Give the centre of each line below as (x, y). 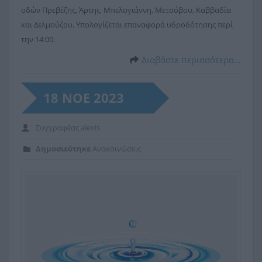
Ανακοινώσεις (117, 148)
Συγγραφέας (58, 127)
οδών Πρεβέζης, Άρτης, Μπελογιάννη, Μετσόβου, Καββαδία (126, 10)
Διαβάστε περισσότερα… (191, 59)
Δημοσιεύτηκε (63, 148)
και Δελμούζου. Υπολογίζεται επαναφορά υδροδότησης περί (127, 24)
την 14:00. (38, 39)
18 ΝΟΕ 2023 (84, 97)
